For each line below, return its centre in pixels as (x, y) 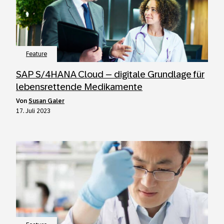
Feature (36, 54)
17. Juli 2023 (33, 111)
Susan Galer (46, 101)
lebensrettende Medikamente (79, 87)
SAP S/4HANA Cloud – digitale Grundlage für (110, 74)
